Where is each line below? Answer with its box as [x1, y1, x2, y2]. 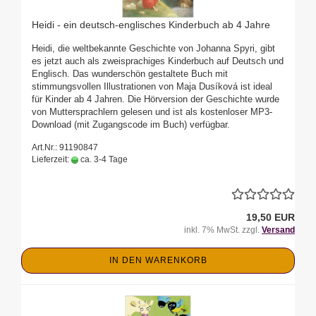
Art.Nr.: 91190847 [32, 142, 98, 153]
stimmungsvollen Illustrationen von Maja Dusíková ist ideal [32, 81, 272, 92]
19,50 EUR [246, 212, 295, 224]
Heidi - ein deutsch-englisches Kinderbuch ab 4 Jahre [32, 19, 270, 31]
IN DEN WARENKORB [109, 255, 207, 266]
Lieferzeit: [32, 154, 71, 165]
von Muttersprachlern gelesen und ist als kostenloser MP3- [32, 107, 272, 118]
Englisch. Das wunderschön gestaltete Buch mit [32, 68, 228, 80]
